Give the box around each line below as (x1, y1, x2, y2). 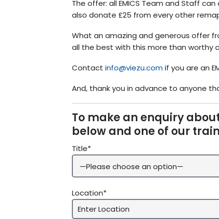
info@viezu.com (105, 62, 163, 73)
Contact (72, 62, 105, 73)
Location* (72, 187, 107, 198)
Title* (72, 143, 91, 153)
